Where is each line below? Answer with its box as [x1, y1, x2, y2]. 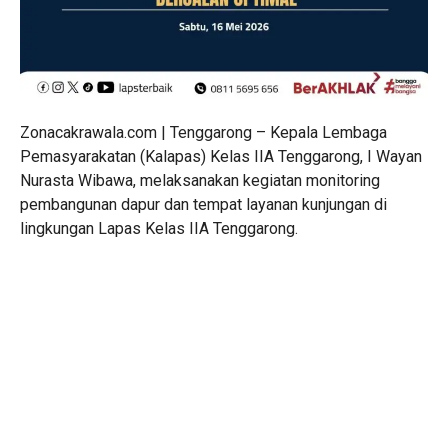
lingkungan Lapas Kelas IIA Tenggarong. [20, 219, 298, 238]
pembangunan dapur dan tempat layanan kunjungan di [20, 195, 387, 214]
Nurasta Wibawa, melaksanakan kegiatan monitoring [20, 171, 380, 190]
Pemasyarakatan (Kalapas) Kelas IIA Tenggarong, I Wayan [20, 147, 422, 166]
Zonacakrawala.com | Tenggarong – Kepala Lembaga [20, 123, 387, 142]
